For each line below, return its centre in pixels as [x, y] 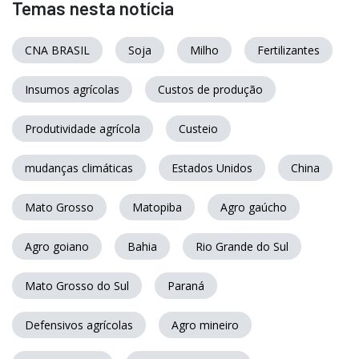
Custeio [198, 128]
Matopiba [157, 207]
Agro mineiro [205, 325]
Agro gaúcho [254, 207]
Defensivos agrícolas [79, 325]
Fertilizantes [288, 50]
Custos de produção [210, 89]
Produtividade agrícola [83, 128]
